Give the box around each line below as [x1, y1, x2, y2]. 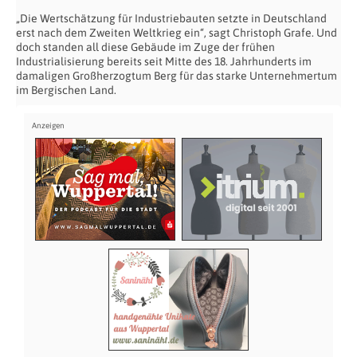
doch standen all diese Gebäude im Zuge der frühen [16, 41, 275, 54]
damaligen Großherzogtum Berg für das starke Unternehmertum [16, 69, 337, 83]
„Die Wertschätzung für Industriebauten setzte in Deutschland [16, 12, 327, 25]
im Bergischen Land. [16, 84, 116, 97]
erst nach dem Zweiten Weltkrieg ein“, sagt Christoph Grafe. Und [16, 26, 337, 40]
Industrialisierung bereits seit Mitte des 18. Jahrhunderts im [16, 55, 312, 69]
